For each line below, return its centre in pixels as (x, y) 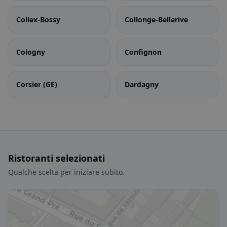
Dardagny (142, 84)
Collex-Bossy (38, 20)
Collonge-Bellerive (156, 20)
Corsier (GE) (37, 84)
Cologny (31, 52)
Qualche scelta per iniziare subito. (66, 172)
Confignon (143, 52)
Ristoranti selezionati (56, 158)
